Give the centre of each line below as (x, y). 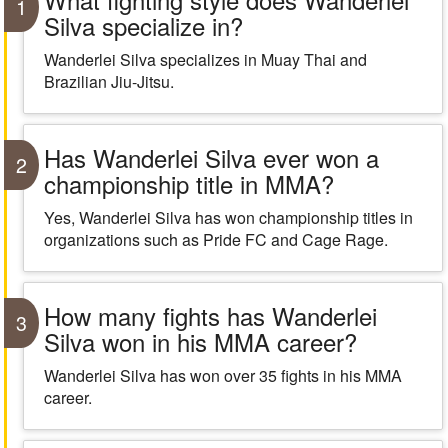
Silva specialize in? (143, 25)
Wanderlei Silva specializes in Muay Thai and (205, 59)
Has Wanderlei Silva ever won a (211, 157)
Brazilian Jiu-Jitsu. (108, 81)
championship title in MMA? (188, 183)
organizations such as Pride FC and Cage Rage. (215, 239)
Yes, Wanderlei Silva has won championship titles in (228, 217)
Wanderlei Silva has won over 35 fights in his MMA (222, 375)
